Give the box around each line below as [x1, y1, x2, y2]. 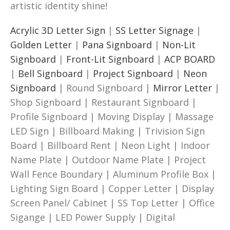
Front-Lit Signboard [66, 52, 154, 65]
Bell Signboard [18, 67, 83, 80]
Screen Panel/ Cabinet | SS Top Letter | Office [10, 196, 215, 209]
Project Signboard [93, 67, 173, 80]
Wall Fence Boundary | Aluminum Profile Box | [10, 167, 216, 180]
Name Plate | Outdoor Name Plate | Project [10, 153, 206, 166]
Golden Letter [10, 38, 72, 51]
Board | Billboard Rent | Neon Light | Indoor [10, 139, 210, 151]
